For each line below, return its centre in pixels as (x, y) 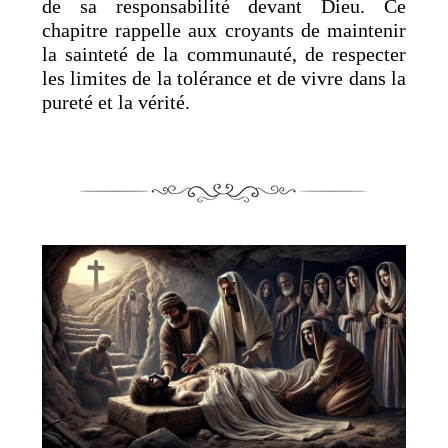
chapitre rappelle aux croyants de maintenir (224, 29)
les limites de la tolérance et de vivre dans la (224, 77)
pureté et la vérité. (116, 101)
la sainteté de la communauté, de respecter (224, 53)
